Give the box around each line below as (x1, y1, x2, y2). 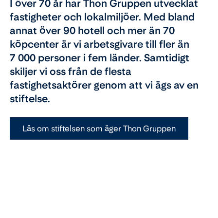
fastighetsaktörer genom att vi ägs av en (10, 79, 199, 91)
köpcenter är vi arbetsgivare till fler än (10, 38, 189, 50)
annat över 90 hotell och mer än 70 (10, 24, 175, 36)
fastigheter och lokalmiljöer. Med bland (10, 11, 195, 23)
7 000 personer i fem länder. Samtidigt (10, 52, 189, 64)
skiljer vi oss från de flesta (10, 65, 131, 77)
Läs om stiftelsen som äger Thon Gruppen (22, 123, 176, 133)
